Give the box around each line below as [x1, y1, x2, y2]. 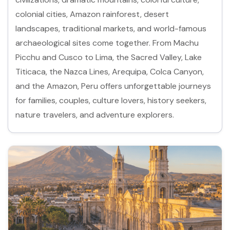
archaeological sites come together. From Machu [15, 37, 199, 48]
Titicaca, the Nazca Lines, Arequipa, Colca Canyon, [15, 66, 204, 77]
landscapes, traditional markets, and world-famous [15, 23, 207, 34]
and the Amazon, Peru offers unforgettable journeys [15, 80, 212, 91]
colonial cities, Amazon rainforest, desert [15, 8, 169, 20]
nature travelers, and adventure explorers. [15, 109, 175, 120]
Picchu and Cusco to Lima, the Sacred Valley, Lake [15, 51, 202, 63]
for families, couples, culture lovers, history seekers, [15, 94, 207, 106]
